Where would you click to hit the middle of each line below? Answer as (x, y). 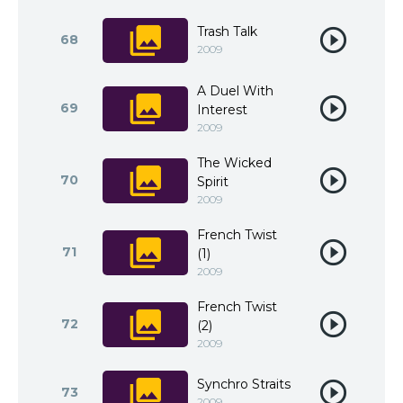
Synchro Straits (244, 384)
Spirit (213, 182)
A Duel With (235, 91)
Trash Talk (227, 31)
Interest (222, 110)
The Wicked (234, 163)
